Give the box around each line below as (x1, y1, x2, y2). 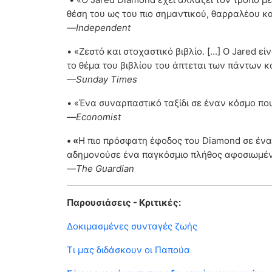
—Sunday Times (67, 73, 137, 86)
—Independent (67, 22, 131, 34)
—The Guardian (67, 163, 134, 175)
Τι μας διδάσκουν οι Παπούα (67, 244, 190, 256)
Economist (76, 111, 121, 123)
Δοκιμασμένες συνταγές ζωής (67, 220, 197, 233)
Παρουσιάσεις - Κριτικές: (67, 197, 181, 209)
